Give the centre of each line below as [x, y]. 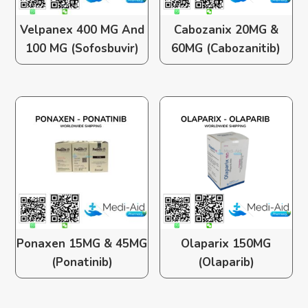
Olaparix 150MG [226, 244]
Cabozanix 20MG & [226, 30]
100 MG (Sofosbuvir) [82, 49]
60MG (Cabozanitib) [226, 49]
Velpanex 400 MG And [82, 30]
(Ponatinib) [82, 263]
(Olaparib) [226, 263]
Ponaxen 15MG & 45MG [82, 244]
